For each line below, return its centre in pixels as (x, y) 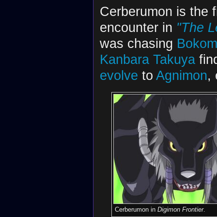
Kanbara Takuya (147, 60)
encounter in (138, 28)
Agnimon (181, 76)
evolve (119, 76)
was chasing (138, 44)
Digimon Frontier (180, 209)
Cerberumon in (136, 209)
